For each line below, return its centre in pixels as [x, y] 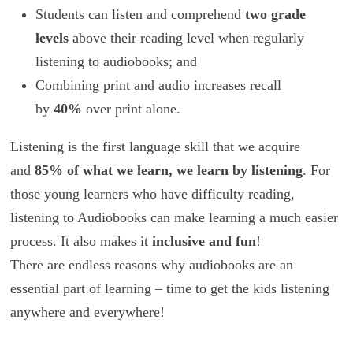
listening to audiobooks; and [116, 62]
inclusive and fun [202, 242]
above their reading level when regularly [186, 38]
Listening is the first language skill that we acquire [155, 147]
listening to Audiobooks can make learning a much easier [174, 218]
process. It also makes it [79, 242]
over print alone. [131, 109]
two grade [275, 15]
